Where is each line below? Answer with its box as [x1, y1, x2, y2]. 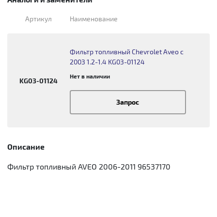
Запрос [116, 98, 139, 106]
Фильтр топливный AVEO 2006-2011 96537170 [7, 162, 170, 171]
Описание [7, 142, 45, 151]
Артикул [25, 15, 52, 23]
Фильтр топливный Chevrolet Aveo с [69, 47, 184, 56]
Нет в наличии [69, 73, 110, 79]
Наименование [69, 15, 118, 23]
